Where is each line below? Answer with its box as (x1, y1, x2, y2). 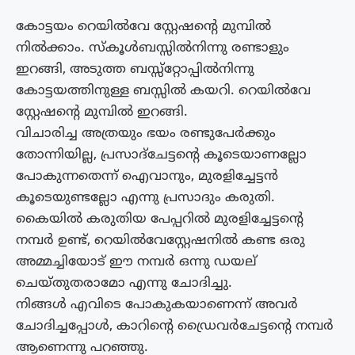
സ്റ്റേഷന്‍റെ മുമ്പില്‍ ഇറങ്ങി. (16, 103, 188, 121)
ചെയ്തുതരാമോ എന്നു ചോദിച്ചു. (16, 274, 232, 292)
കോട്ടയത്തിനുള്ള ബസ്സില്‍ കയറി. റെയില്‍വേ (16, 82, 311, 100)
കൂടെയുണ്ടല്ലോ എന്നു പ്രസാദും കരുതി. (16, 189, 275, 207)
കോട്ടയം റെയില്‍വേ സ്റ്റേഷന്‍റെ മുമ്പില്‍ (16, 17, 271, 36)
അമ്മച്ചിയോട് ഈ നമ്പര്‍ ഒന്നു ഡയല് (16, 253, 257, 271)
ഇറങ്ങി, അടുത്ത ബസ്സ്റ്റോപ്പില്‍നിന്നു (16, 60, 254, 78)
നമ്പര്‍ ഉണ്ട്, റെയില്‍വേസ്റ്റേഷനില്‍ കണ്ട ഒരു (16, 231, 305, 250)
